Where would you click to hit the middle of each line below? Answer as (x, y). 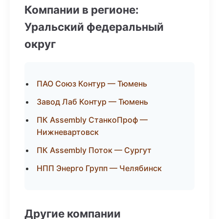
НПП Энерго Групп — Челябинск (99, 168)
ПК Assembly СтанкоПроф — (92, 120)
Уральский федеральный (94, 27)
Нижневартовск (68, 132)
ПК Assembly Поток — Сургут (94, 150)
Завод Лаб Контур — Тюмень (92, 102)
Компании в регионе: (82, 10)
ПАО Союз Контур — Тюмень (92, 84)
